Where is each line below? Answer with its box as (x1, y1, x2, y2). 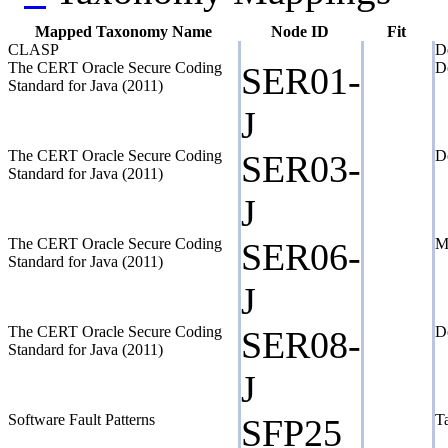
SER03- (241, 147, 361, 190)
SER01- (241, 59, 361, 102)
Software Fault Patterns (8, 410, 155, 428)
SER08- (241, 323, 361, 366)
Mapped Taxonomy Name (34, 22, 212, 40)
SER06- (241, 235, 361, 278)
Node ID (270, 22, 329, 40)
